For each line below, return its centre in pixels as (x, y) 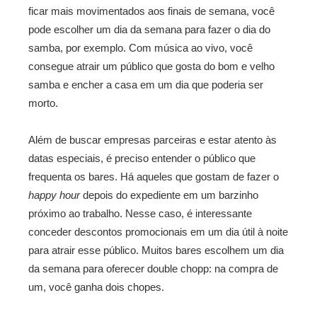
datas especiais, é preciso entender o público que (142, 158)
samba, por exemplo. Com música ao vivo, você (140, 48)
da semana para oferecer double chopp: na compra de (153, 269)
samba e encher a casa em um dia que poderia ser (146, 85)
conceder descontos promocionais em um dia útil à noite (158, 232)
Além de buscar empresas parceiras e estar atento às (152, 140)
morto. (43, 103)
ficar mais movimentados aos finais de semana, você (151, 11)
